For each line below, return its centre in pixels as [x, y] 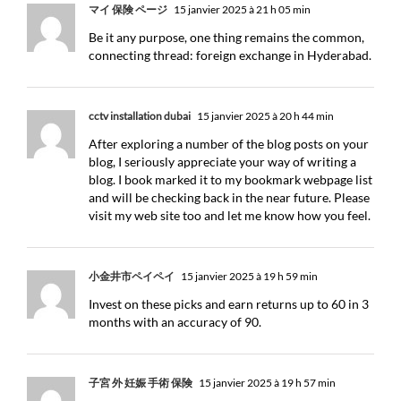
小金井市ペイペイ [132, 276]
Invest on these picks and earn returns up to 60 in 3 [229, 304]
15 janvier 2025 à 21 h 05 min [241, 9]
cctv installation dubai [140, 116]
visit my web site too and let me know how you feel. [230, 215]
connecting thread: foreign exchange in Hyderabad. [230, 55]
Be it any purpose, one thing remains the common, [226, 37]
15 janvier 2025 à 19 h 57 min [266, 383]
